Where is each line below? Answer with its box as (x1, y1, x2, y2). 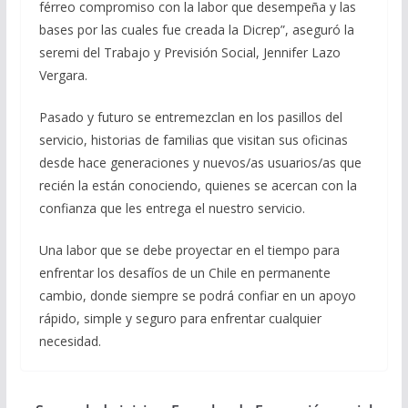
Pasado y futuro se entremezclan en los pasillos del (38, 107, 342, 126)
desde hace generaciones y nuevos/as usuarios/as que (38, 153, 362, 171)
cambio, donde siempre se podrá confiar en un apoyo (38, 286, 356, 304)
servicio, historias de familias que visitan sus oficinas (38, 130, 348, 148)
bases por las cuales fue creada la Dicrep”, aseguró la (38, 20, 354, 38)
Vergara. (38, 66, 87, 84)
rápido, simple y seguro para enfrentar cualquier (38, 309, 321, 327)
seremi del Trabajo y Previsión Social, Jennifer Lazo (38, 43, 341, 61)
